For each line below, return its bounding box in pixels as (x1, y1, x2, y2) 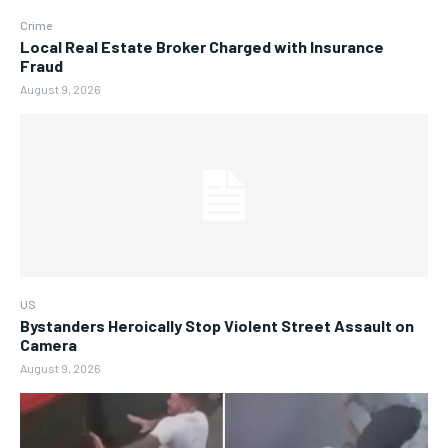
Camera (20, 335, 77, 355)
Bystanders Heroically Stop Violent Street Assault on (20, 316, 414, 336)
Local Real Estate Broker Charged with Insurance (20, 36, 384, 56)
